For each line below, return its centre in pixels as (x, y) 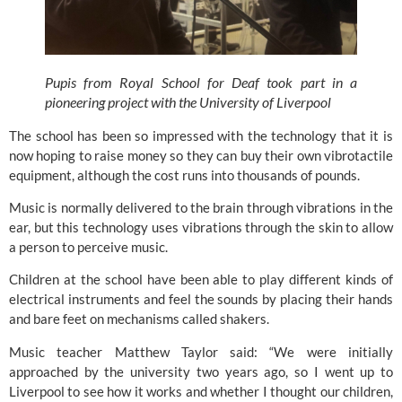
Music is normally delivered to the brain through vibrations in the (201, 207)
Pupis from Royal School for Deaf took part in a (201, 82)
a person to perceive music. (88, 246)
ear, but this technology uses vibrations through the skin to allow (201, 227)
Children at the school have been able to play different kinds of (201, 280)
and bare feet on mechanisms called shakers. (139, 319)
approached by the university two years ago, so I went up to (201, 371)
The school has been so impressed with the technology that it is (201, 135)
